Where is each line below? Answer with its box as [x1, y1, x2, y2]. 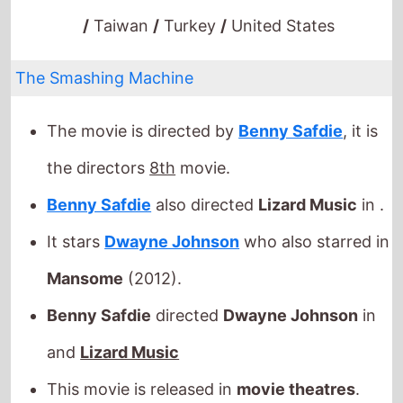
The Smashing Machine [15, 22, 194, 41]
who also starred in [239, 185, 390, 205]
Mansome [47, 222, 124, 242]
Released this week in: [47, 370, 216, 390]
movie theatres [237, 333, 356, 353]
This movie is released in [47, 333, 237, 353]
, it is [343, 75, 379, 94]
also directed [151, 148, 259, 168]
